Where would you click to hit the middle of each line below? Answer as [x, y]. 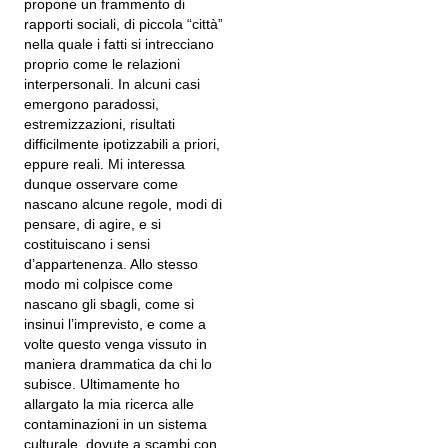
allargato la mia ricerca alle [109, 404]
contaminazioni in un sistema [115, 424]
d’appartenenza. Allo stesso [111, 264]
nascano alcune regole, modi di [123, 204]
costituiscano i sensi [87, 244]
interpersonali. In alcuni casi [112, 84]
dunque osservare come [101, 184]
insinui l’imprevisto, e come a [115, 324]
